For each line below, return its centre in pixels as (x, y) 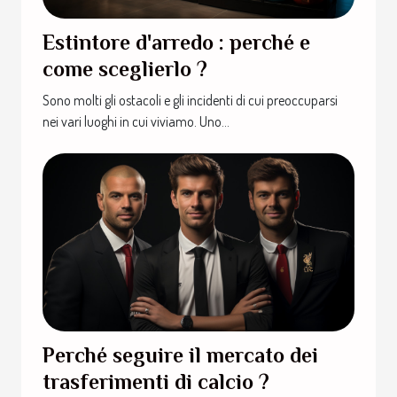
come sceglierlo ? (125, 68)
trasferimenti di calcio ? (156, 381)
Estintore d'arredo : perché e (176, 42)
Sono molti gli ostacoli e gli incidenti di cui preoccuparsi (190, 100)
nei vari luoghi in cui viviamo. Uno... (136, 121)
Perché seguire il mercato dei (180, 354)
